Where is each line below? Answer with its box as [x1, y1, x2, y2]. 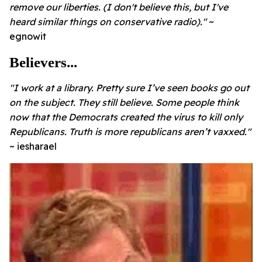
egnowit [9, 30, 46, 43]
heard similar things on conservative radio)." [9, 16, 206, 28]
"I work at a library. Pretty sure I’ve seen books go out [9, 82, 249, 94]
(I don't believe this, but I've [103, 1, 228, 13]
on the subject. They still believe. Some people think [9, 96, 239, 109]
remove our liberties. [9, 1, 103, 13]
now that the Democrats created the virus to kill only [9, 111, 243, 123]
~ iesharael [9, 140, 57, 153]
